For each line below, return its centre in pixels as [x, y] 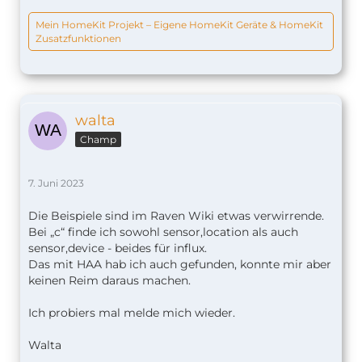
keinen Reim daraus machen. [109, 280]
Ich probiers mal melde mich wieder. [132, 312]
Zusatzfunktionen [78, 38]
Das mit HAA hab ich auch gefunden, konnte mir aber [180, 264]
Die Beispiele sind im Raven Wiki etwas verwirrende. [176, 215]
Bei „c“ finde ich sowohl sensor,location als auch [163, 232]
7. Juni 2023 [56, 183]
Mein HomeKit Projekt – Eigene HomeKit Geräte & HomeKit [179, 24]
